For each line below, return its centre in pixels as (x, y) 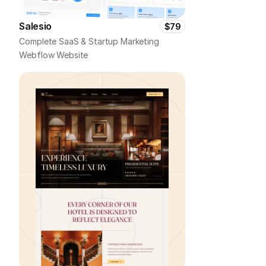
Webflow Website (55, 55)
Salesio (36, 26)
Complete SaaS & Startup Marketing (89, 41)
